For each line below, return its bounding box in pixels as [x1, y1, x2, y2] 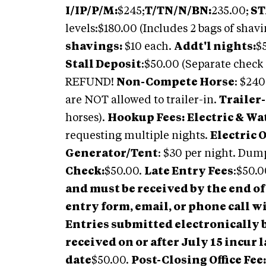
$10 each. [122, 42, 174, 52]
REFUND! [65, 77, 116, 88]
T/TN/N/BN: [145, 6, 211, 17]
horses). [65, 113, 107, 123]
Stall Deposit [65, 59, 141, 70]
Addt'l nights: [174, 42, 256, 52]
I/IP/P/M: [65, 6, 118, 17]
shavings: [65, 42, 122, 52]
